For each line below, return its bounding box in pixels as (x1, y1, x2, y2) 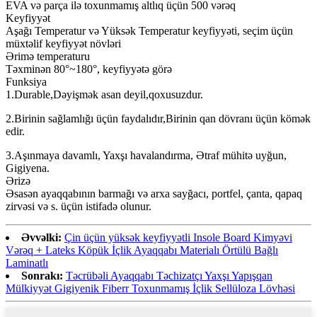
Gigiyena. (6, 162, 50, 175)
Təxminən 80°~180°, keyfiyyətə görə (6, 63, 172, 76)
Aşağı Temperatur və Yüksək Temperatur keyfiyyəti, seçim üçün (6, 25, 293, 38)
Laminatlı (6, 257, 48, 270)
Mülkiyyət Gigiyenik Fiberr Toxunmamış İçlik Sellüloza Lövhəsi (6, 282, 295, 295)
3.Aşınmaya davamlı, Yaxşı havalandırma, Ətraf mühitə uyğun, (6, 149, 287, 162)
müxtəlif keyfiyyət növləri (6, 38, 121, 50)
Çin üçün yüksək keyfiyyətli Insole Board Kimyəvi (64, 231, 292, 244)
